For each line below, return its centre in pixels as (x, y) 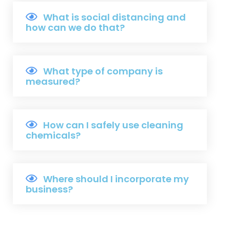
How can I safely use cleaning (113, 125)
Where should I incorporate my (116, 179)
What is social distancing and (114, 17)
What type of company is (103, 71)
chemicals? (53, 135)
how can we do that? (75, 27)
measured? (53, 81)
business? (49, 189)
